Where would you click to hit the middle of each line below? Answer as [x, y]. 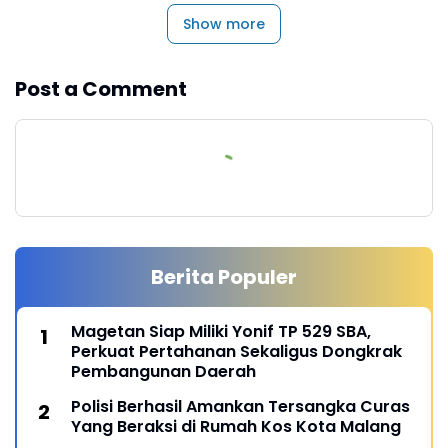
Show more [224, 23]
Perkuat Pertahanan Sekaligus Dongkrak [236, 351]
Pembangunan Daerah [163, 371]
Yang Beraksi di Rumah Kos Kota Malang [236, 426]
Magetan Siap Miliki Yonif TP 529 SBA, [221, 331]
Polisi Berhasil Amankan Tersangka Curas [240, 406]
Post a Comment [101, 88]
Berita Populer [224, 276]
